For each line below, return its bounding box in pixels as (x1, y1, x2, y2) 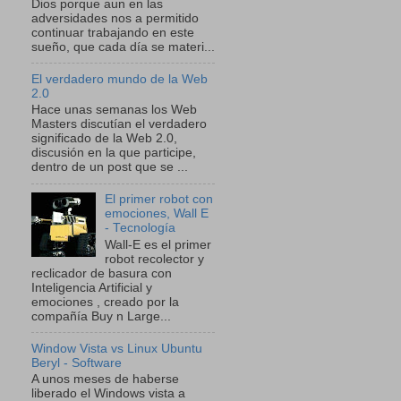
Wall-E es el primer (105, 237, 212, 252)
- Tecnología (105, 221, 176, 235)
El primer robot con (105, 192, 214, 207)
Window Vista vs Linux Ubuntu (31, 341, 202, 355)
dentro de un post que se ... (31, 160, 188, 175)
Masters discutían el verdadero (31, 117, 207, 132)
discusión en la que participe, (31, 146, 196, 160)
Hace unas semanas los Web (31, 103, 197, 117)
